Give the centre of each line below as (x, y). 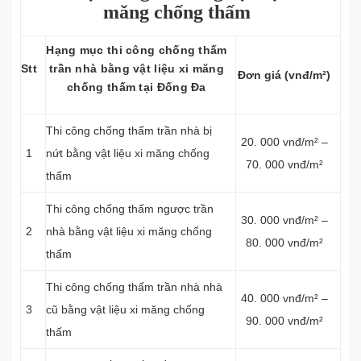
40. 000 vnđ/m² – (284, 298)
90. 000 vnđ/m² (284, 321)
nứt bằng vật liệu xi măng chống (128, 153)
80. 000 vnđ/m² (284, 243)
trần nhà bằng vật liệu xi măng (136, 68)
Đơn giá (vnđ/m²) (284, 75)
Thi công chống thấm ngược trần (130, 209)
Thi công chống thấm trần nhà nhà (134, 287)
